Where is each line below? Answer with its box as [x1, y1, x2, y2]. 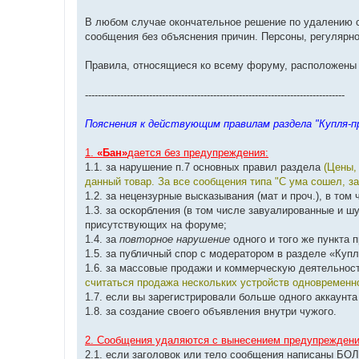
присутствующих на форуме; [85, 218, 227, 231]
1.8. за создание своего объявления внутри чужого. [85, 305, 337, 317]
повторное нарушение [119, 232, 230, 245]
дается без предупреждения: [127, 146, 268, 159]
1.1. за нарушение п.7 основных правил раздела [85, 160, 324, 173]
